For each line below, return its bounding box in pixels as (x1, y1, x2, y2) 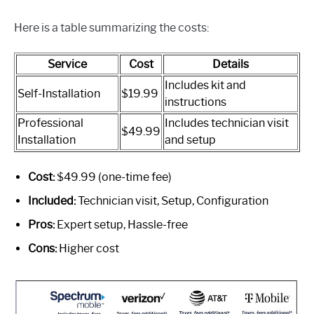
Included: (28, 194, 76, 208)
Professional (18, 116, 83, 130)
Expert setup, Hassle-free (55, 218, 188, 232)
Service (48, 57, 87, 71)
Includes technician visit (165, 116, 289, 130)
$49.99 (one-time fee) (55, 170, 172, 184)
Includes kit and (165, 78, 246, 93)
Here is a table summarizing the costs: (14, 21, 209, 35)
